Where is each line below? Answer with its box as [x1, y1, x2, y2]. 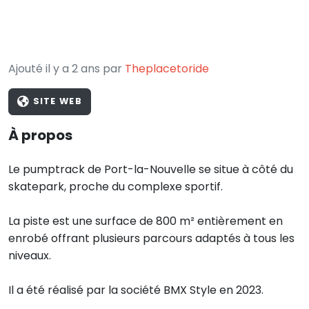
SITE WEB [30, 95, 82, 108]
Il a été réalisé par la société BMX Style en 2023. [8, 281, 263, 298]
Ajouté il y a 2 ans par [8, 61, 125, 77]
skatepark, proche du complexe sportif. [8, 178, 223, 195]
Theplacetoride [125, 61, 209, 77]
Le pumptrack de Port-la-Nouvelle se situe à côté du [8, 161, 293, 177]
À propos [8, 125, 72, 145]
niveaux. [8, 247, 51, 263]
